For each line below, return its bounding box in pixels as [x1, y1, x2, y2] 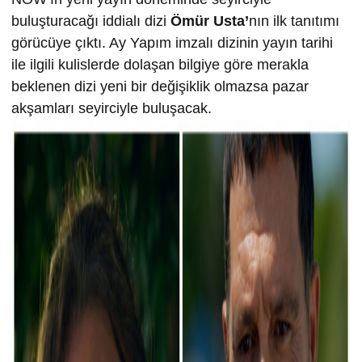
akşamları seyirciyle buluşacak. [11, 100, 212, 117]
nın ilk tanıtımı [249, 13, 339, 30]
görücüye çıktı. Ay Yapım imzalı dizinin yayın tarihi [11, 35, 333, 52]
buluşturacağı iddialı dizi [11, 13, 170, 30]
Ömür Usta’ [170, 13, 249, 30]
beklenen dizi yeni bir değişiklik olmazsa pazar [11, 78, 309, 95]
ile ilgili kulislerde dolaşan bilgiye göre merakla [11, 57, 309, 74]
